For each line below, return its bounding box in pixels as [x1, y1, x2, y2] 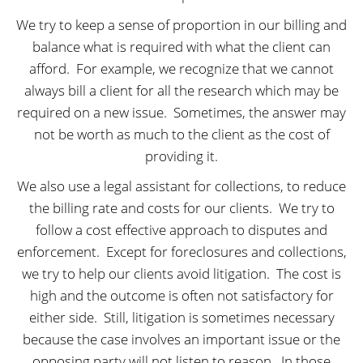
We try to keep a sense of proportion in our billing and [16, 15, 347, 35]
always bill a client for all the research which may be [24, 81, 339, 100]
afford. [29, 59, 70, 79]
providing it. [145, 147, 218, 166]
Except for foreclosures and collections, [105, 242, 347, 262]
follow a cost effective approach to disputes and [36, 220, 327, 240]
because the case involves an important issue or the [23, 330, 340, 349]
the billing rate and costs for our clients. [28, 199, 272, 218]
